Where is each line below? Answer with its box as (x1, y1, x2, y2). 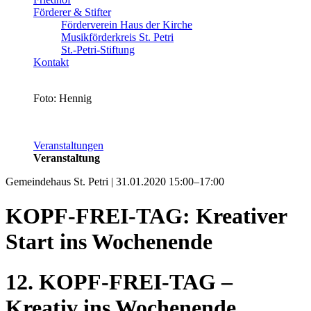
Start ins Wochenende (6, 228, 212, 254)
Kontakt (33, 56, 69, 69)
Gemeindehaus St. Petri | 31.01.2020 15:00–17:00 (6, 176, 224, 188)
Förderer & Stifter (33, 6, 111, 19)
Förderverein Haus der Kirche (61, 19, 192, 31)
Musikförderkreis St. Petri (61, 31, 174, 44)
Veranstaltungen (33, 140, 103, 152)
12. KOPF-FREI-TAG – (6, 269, 233, 295)
